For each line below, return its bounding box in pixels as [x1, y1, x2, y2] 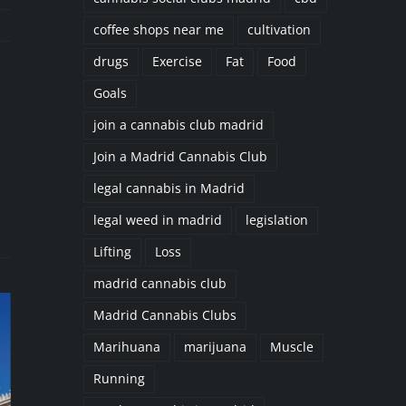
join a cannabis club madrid [92, 117, 264, 134]
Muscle [269, 339, 314, 356]
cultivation [246, 22, 311, 39]
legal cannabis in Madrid [92, 180, 245, 198]
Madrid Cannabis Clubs [92, 307, 237, 324]
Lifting [92, 244, 131, 261]
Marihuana [92, 339, 160, 356]
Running [92, 371, 145, 388]
